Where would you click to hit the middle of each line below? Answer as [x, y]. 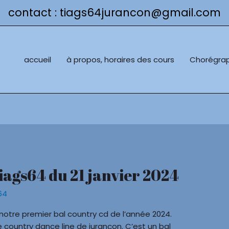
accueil [38, 59]
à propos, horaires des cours [120, 59]
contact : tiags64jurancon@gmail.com [114, 13]
